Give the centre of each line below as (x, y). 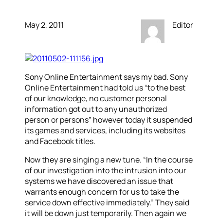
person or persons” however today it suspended (109, 120)
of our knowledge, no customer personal (96, 98)
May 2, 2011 (45, 25)
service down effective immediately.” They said (107, 202)
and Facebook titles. (60, 141)
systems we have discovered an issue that (99, 181)
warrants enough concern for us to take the (102, 192)
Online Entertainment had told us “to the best (105, 88)
